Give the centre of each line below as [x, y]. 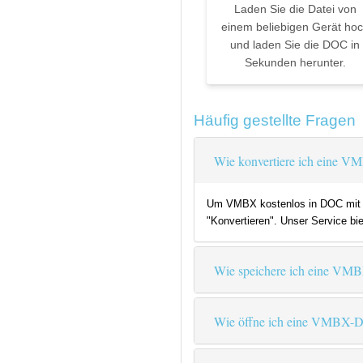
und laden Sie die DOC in [295, 45]
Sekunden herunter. [295, 63]
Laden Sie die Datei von [295, 9]
